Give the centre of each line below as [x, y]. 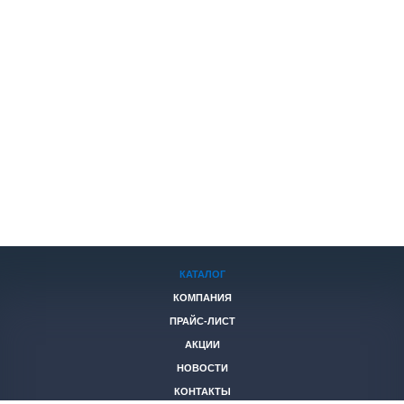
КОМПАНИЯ [202, 298]
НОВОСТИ [202, 368]
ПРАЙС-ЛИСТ [202, 321]
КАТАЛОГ [202, 274]
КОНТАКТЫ [202, 391]
